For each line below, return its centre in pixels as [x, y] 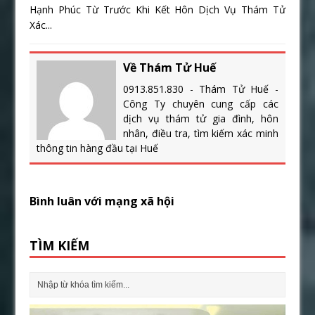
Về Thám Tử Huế [170, 67]
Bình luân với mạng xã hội [102, 201]
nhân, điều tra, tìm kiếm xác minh [201, 133]
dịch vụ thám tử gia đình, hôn [201, 118]
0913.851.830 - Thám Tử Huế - [201, 89]
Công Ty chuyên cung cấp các [201, 103]
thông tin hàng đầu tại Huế [98, 148]
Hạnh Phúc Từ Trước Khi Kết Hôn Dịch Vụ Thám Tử [157, 9]
